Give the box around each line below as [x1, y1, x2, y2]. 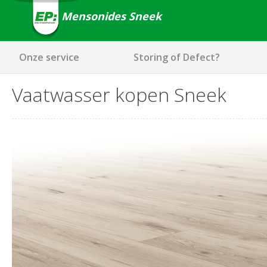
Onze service [19, 51, 79, 64]
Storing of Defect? [133, 51, 221, 64]
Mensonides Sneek [61, 9, 162, 23]
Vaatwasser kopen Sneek [12, 82, 226, 107]
